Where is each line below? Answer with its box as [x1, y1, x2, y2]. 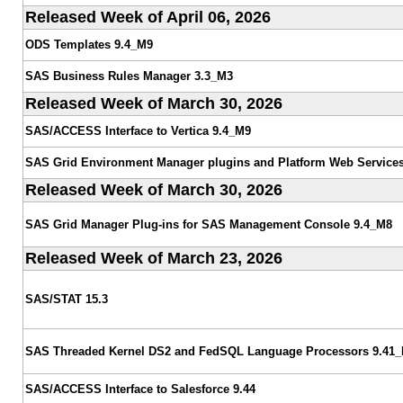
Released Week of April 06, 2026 [24, 7, 271, 26]
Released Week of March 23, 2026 [24, 248, 282, 267]
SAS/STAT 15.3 [24, 291, 108, 306]
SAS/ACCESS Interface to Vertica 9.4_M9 [24, 123, 251, 138]
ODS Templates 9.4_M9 [24, 37, 153, 51]
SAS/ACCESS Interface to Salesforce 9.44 [24, 381, 255, 396]
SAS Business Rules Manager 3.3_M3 [24, 68, 233, 83]
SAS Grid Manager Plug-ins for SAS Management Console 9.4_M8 [24, 217, 392, 231]
